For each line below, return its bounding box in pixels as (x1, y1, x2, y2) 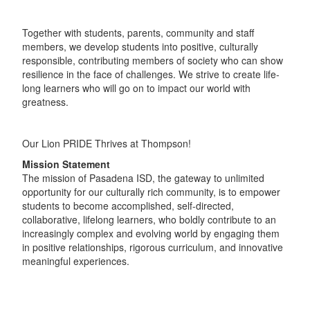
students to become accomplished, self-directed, (21, 198, 234, 212)
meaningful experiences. (21, 253, 129, 268)
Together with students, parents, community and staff (21, 25, 254, 39)
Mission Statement (21, 156, 110, 171)
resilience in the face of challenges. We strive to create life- (21, 66, 280, 81)
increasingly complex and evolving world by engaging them (21, 226, 280, 240)
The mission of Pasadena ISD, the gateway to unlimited (21, 170, 264, 185)
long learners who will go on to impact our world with (21, 80, 250, 95)
